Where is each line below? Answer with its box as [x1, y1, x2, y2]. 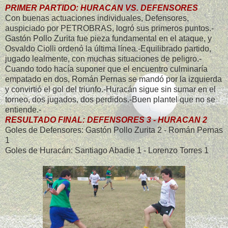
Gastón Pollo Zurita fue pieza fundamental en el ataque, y [5, 34, 212, 43]
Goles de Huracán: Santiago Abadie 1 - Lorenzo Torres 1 [5, 146, 209, 155]
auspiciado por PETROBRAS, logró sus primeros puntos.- [5, 23, 214, 33]
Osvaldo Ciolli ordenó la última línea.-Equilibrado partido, [5, 44, 211, 53]
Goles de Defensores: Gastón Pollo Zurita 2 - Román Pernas [5, 125, 223, 134]
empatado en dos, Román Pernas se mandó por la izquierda [5, 74, 222, 83]
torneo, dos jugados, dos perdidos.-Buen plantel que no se [5, 95, 215, 104]
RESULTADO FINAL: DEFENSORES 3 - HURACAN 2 [5, 115, 207, 124]
